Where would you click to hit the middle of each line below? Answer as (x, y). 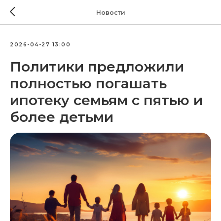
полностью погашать (88, 83)
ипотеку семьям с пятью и (106, 100)
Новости (110, 12)
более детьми (62, 117)
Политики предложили (97, 67)
